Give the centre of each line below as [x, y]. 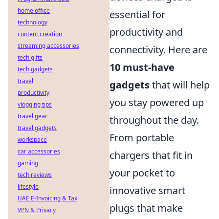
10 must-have [142, 67]
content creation [40, 34]
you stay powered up [157, 102]
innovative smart [147, 190]
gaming [28, 163]
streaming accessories [48, 46]
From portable [142, 138]
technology [33, 22]
